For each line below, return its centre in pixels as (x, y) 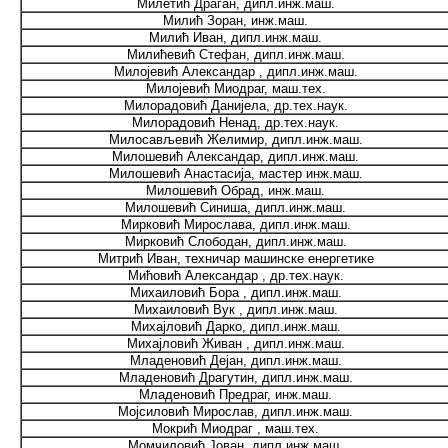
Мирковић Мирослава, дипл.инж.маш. (235, 224)
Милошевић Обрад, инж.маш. (235, 190)
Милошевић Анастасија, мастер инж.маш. (235, 173)
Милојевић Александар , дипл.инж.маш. (235, 71)
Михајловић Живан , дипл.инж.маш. (235, 343)
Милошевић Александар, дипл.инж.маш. (235, 156)
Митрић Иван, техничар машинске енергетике (235, 258)
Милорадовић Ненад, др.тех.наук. (235, 122)
